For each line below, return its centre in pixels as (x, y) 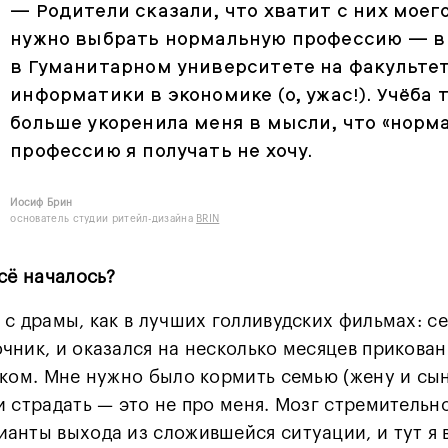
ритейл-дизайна (154, 219)
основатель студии (61, 219)
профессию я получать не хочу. (161, 151)
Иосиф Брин (41, 203)
